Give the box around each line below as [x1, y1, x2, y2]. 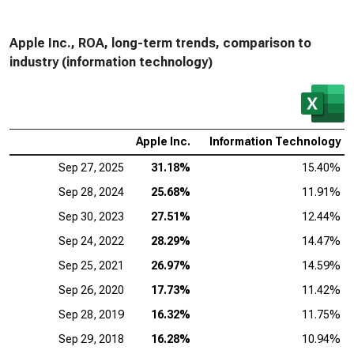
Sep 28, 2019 [58, 308, 124, 321]
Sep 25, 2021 [58, 259, 124, 272]
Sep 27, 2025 [58, 161, 124, 174]
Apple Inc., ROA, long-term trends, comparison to [9, 36, 311, 51]
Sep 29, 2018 [58, 333, 124, 345]
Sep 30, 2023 [58, 210, 124, 223]
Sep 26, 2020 [58, 284, 124, 296]
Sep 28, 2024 [58, 186, 124, 198]
